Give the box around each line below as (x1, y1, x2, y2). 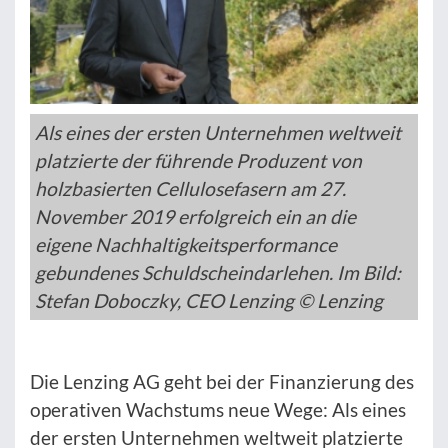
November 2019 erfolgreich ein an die (35, 205, 356, 229)
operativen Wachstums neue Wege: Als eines (30, 398, 406, 422)
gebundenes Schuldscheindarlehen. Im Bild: (35, 261, 401, 285)
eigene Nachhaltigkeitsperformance (35, 233, 337, 257)
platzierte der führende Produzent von (35, 149, 362, 173)
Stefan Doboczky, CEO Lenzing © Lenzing (35, 289, 383, 313)
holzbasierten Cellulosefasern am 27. (35, 177, 346, 201)
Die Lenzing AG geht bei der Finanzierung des (30, 370, 414, 394)
